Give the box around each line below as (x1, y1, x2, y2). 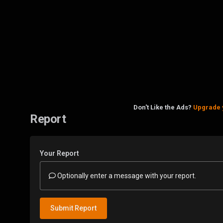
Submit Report (50, 204, 97, 212)
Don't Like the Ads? (133, 103, 193, 111)
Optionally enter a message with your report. (56, 171, 196, 180)
